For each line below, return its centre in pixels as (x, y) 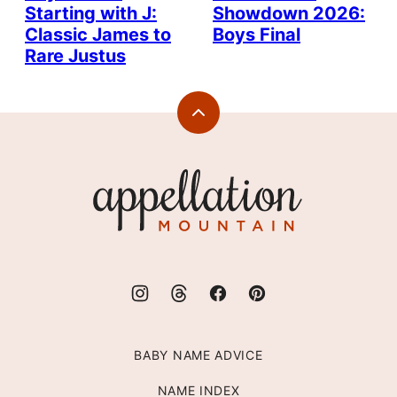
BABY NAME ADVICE (198, 355)
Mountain (115, 197)
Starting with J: (91, 14)
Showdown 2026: (289, 14)
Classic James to (98, 35)
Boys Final (257, 35)
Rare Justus (75, 56)
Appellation (119, 178)
